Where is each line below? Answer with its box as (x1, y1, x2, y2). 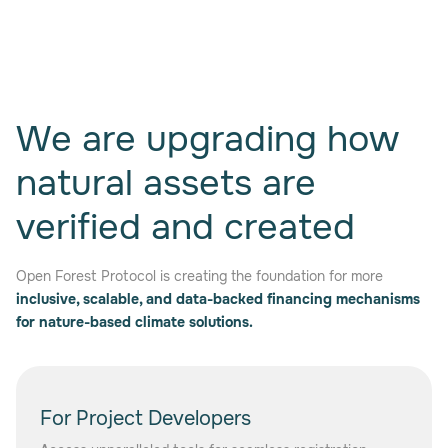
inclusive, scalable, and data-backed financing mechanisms (16, 289, 420, 308)
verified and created (16, 203, 355, 250)
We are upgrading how (16, 115, 399, 162)
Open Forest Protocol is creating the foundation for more (16, 266, 383, 285)
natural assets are (16, 159, 316, 206)
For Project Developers (40, 405, 251, 431)
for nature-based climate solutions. (16, 312, 253, 331)
